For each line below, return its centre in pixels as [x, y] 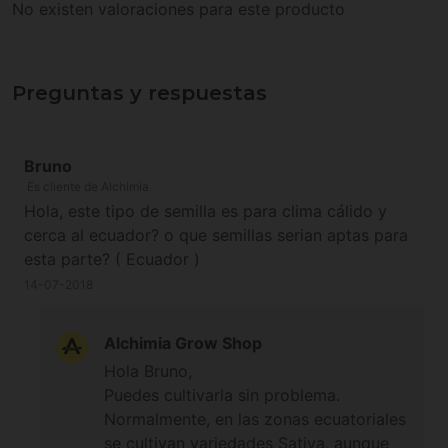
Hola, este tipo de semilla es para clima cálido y [205, 210]
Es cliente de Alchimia [88, 186]
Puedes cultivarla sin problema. [222, 394]
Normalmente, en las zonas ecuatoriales [255, 418]
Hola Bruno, [148, 370]
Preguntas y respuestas [139, 92]
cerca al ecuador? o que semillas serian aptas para [216, 234]
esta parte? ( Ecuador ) [112, 258]
